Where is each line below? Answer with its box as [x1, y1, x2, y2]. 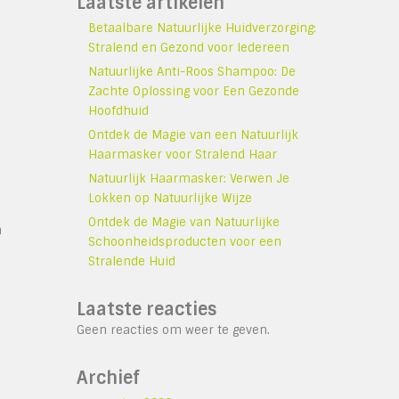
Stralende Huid [88, 254, 175, 269]
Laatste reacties [77, 298, 216, 321]
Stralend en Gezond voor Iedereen [88, 40, 289, 55]
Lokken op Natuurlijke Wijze [88, 191, 252, 206]
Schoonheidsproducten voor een [88, 234, 281, 249]
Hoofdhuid [88, 103, 149, 118]
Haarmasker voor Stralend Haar [88, 147, 277, 162]
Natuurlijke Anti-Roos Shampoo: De [88, 64, 296, 79]
